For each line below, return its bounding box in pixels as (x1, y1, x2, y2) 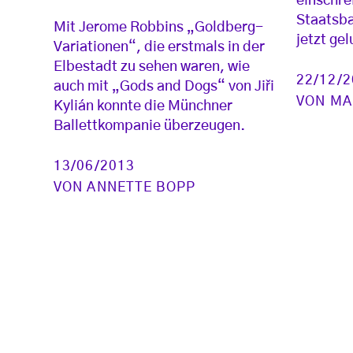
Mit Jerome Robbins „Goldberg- (54, 20, 263, 35)
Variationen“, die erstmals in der (54, 39, 265, 54)
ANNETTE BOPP (87, 180, 195, 194)
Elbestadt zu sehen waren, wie (54, 59, 250, 74)
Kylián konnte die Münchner (54, 98, 232, 113)
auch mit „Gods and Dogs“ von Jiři (54, 79, 274, 94)
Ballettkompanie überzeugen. (54, 118, 245, 133)
